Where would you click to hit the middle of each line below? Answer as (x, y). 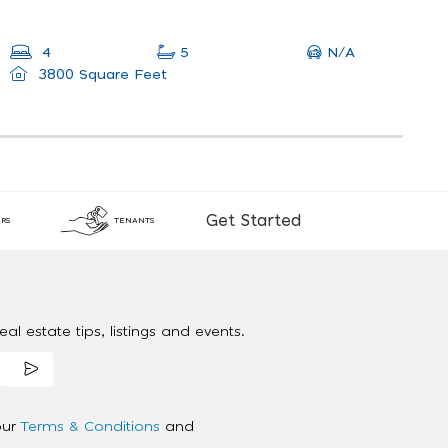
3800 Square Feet (100, 75)
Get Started (253, 221)
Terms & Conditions (92, 427)
